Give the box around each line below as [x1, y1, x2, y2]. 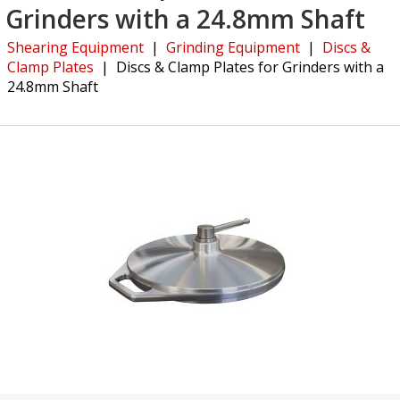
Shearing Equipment [7, 37, 144, 58]
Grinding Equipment [166, 37, 300, 58]
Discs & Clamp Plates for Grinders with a [116, 57, 384, 78]
